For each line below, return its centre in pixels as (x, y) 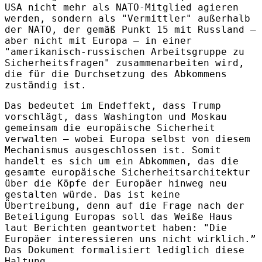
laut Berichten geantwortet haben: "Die (116, 228)
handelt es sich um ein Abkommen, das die (122, 161)
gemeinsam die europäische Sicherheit (110, 128)
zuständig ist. (46, 85)
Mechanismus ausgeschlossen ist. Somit (113, 150)
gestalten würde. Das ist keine (92, 195)
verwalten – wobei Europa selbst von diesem (127, 139)
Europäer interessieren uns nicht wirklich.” (130, 239)
